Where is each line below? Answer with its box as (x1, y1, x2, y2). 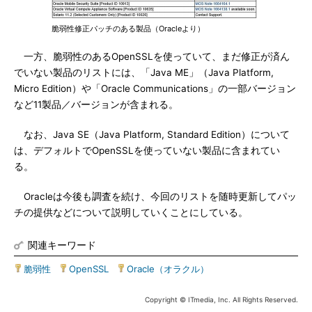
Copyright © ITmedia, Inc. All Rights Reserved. (145, 295, 298, 304)
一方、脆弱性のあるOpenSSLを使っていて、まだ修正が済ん (14, 51, 290, 62)
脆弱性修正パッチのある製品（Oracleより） (52, 24, 205, 33)
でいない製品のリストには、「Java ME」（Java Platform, (14, 67, 274, 78)
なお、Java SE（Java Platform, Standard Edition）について (14, 129, 290, 140)
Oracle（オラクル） (127, 263, 209, 274)
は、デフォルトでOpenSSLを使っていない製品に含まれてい (14, 145, 280, 156)
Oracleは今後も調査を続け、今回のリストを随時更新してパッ (14, 191, 297, 202)
